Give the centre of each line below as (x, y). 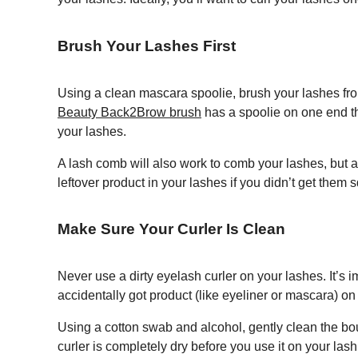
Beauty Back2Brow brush (129, 112)
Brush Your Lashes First (147, 46)
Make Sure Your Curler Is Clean (171, 229)
